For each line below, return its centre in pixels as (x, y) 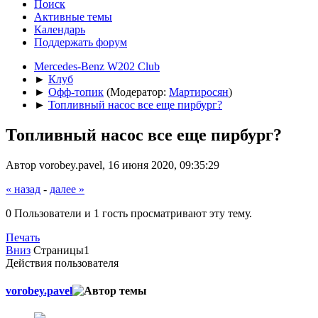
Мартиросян (199, 92)
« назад (23, 189)
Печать (23, 237)
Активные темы (73, 16)
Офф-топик (76, 92)
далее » (67, 189)
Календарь (60, 29)
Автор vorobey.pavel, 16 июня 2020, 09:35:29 (113, 165)
